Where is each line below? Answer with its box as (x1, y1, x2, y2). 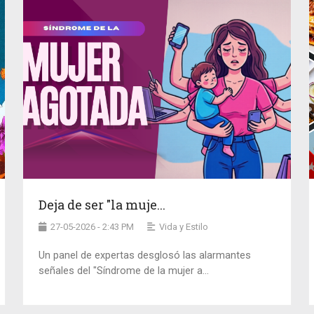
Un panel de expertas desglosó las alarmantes (39, 249, 252, 261)
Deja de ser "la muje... (39, 196, 166, 213)
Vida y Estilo (159, 221, 209, 232)
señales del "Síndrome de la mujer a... (39, 264, 210, 277)
